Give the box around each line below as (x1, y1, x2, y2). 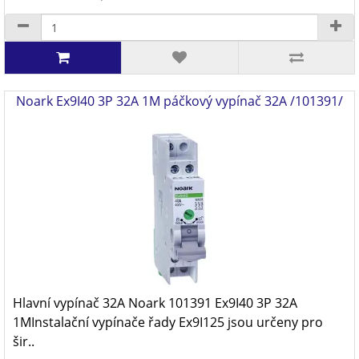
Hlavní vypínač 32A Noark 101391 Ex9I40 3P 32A (13, 294, 297, 312)
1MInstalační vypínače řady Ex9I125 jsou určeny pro (13, 313, 323, 331)
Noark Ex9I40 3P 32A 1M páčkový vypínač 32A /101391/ (16, 92, 343, 110)
